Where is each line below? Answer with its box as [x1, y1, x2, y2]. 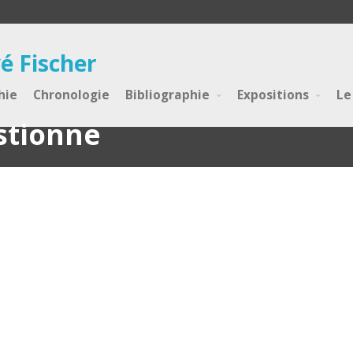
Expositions [237, 87, 309, 103]
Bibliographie [125, 87, 210, 103]
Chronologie [33, 87, 110, 103]
